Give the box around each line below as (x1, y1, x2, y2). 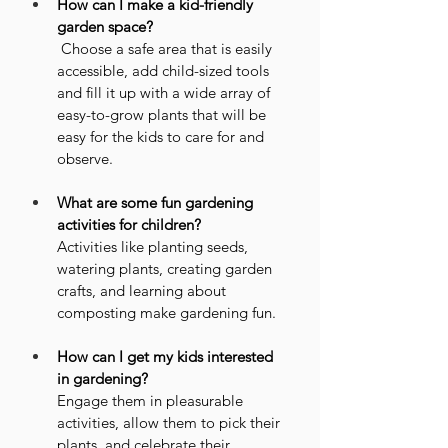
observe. (57, 149, 113, 168)
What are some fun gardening (57, 193, 257, 212)
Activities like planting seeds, (57, 237, 252, 256)
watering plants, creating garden (57, 259, 276, 278)
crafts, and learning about (57, 281, 230, 300)
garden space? (57, 17, 153, 36)
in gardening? (57, 369, 148, 388)
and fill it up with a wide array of (57, 83, 274, 102)
